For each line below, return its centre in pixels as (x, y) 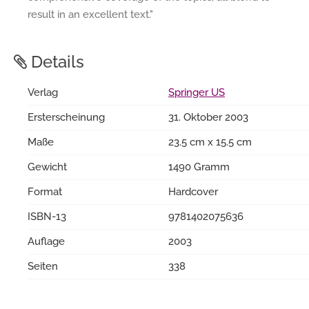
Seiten (43, 266)
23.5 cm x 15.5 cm (210, 142)
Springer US (197, 92)
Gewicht (47, 167)
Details (56, 61)
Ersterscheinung (66, 117)
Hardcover (193, 191)
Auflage (46, 241)
